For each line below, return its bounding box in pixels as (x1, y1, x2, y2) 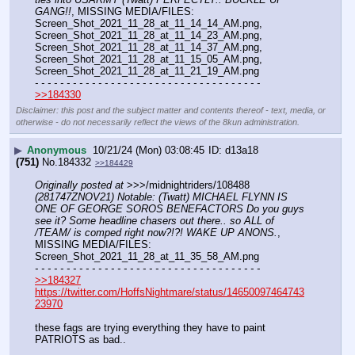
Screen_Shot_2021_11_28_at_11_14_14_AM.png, (35, 17, 262, 30)
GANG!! (35, 6, 71, 18)
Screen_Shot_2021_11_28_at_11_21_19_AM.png (35, 65, 259, 78)
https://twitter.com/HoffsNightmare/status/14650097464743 (35, 286, 304, 299)
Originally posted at (35, 179, 124, 192)
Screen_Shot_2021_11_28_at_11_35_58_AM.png (35, 250, 259, 263)
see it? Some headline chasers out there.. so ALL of (35, 215, 274, 227)
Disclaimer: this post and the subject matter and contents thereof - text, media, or (16, 105, 326, 116)
